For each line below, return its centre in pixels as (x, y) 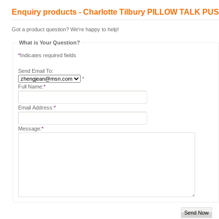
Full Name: (31, 87)
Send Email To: (36, 71)
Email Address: (36, 108)
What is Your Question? (50, 43)
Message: (30, 129)
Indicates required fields (48, 55)
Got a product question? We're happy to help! (65, 29)
